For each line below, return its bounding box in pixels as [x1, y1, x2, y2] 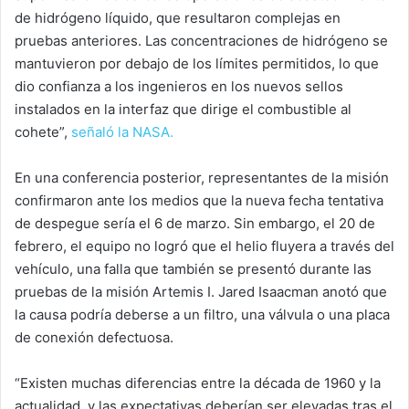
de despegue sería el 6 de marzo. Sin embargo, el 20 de [15, 215, 375, 233]
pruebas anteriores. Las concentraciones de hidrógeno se [15, 32, 388, 50]
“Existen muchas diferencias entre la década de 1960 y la [15, 374, 381, 393]
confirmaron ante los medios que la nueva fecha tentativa [15, 192, 383, 210]
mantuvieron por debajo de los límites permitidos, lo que [15, 55, 379, 73]
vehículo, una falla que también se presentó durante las [15, 260, 372, 278]
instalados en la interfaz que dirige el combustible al [15, 100, 351, 119]
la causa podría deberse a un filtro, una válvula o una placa [15, 306, 390, 324]
